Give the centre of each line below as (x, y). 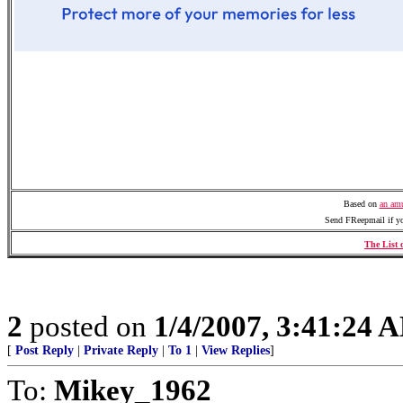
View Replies (236, 350)
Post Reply (45, 350)
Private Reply (121, 350)
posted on (88, 326)
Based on (361, 204)
